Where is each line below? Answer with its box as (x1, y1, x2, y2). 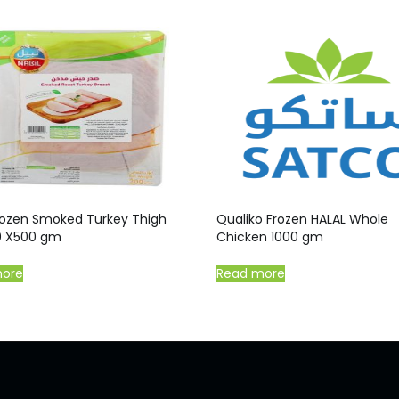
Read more (216, 264, 286, 282)
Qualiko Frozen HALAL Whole (216, 209, 389, 228)
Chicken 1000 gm (216, 227, 324, 246)
